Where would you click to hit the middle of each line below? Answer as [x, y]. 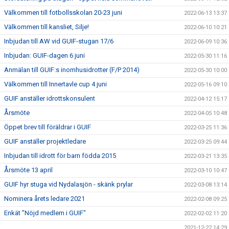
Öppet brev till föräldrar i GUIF [48, 127]
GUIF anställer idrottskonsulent [50, 99]
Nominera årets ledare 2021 [44, 199]
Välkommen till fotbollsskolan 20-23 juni [63, 13]
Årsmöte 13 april [28, 170]
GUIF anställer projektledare [45, 142]
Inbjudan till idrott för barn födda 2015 [60, 156]
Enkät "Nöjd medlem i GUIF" [45, 213]
